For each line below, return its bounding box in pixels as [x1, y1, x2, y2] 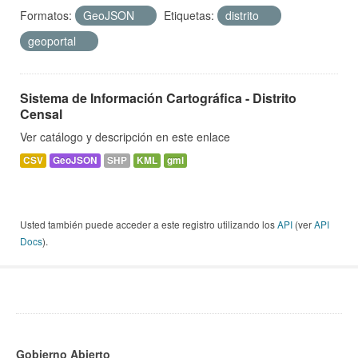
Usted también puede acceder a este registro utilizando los [20, 217, 277, 232]
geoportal [28, 33, 79, 50]
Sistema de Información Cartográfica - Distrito [20, 89, 296, 108]
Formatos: [20, 7, 72, 24]
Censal [20, 105, 62, 124]
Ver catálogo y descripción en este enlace [20, 129, 230, 145]
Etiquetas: [164, 7, 214, 24]
